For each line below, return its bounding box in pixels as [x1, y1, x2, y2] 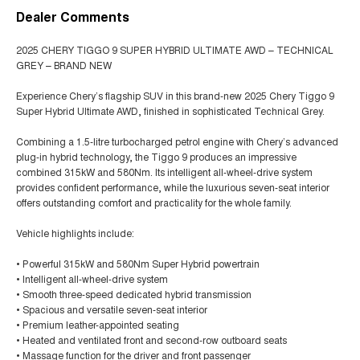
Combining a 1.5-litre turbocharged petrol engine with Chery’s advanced [16, 133, 338, 148]
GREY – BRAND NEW [16, 57, 112, 72]
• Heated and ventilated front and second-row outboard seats [16, 332, 287, 346]
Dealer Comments [16, 6, 129, 26]
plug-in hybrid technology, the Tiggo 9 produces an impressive [16, 149, 297, 163]
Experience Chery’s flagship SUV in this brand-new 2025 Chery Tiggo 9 [16, 88, 334, 102]
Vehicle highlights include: [16, 225, 134, 239]
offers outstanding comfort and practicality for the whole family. [16, 194, 292, 209]
